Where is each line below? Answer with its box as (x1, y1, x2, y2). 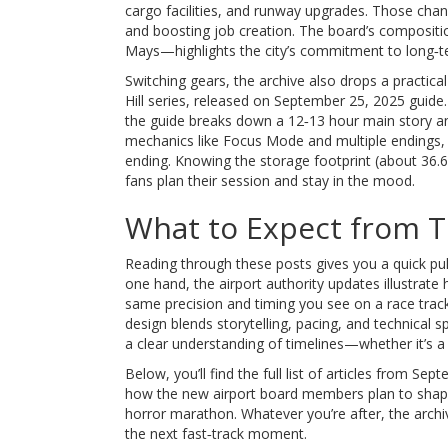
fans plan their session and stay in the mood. (124, 170, 415, 190)
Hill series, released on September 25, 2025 (124, 90, 405, 110)
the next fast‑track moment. (124, 423, 307, 443)
